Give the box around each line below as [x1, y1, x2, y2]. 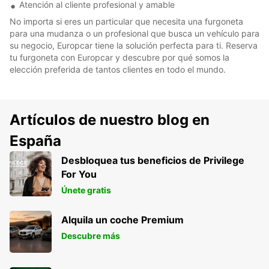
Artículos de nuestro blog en [10, 110, 210, 128]
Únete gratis [61, 184, 111, 195]
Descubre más [61, 230, 120, 241]
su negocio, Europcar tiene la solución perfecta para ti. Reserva [10, 40, 258, 50]
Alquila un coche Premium [61, 213, 184, 226]
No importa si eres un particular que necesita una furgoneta [10, 16, 243, 26]
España [10, 131, 61, 150]
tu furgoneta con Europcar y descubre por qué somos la [10, 52, 229, 62]
